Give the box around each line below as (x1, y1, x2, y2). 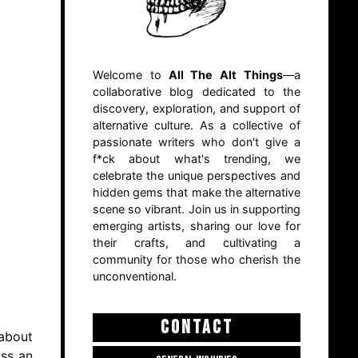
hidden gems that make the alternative (93, 185, 300, 200)
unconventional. (93, 269, 177, 284)
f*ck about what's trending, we (93, 152, 300, 166)
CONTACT (160, 316, 233, 340)
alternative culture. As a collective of (93, 118, 300, 133)
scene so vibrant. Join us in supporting (93, 202, 300, 217)
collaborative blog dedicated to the (93, 85, 300, 99)
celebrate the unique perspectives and (93, 169, 300, 183)
